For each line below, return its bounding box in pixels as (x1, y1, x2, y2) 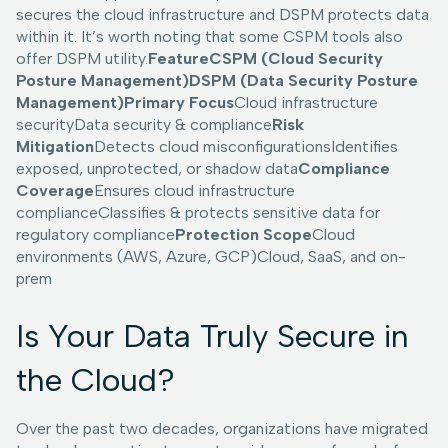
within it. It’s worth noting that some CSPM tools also (16, 27, 403, 47)
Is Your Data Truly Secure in (16, 317, 409, 356)
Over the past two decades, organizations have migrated (16, 419, 428, 439)
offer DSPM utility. (16, 49, 148, 69)
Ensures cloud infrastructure (94, 181, 295, 201)
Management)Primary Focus (16, 93, 234, 113)
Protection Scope (175, 225, 312, 245)
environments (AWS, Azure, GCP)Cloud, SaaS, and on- (16, 247, 406, 267)
